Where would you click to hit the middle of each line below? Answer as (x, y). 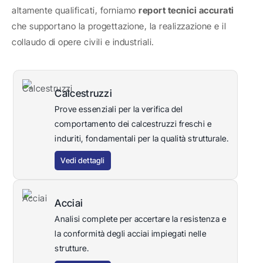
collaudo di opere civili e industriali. (83, 42)
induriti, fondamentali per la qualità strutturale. (142, 139)
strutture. (72, 248)
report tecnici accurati (186, 10)
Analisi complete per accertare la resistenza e (141, 219)
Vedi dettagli (83, 161)
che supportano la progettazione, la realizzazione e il (119, 26)
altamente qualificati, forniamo (75, 10)
